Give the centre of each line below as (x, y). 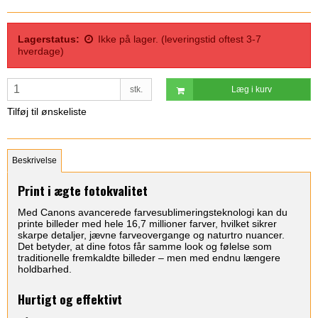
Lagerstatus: (49, 39)
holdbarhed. (45, 269)
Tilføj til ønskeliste (47, 112)
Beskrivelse (35, 161)
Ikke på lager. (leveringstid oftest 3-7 (180, 39)
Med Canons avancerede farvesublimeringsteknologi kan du (153, 213)
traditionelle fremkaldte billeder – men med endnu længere (149, 258)
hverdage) (41, 51)
